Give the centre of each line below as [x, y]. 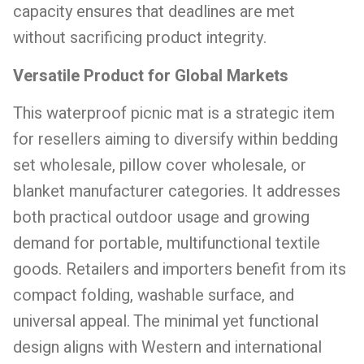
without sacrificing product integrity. [140, 38]
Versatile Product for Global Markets [151, 76]
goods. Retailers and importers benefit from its [180, 270]
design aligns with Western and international [167, 348]
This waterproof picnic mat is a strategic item [174, 114]
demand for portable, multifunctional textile [167, 244]
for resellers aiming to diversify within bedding [175, 140]
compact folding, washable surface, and [154, 296]
